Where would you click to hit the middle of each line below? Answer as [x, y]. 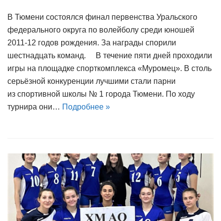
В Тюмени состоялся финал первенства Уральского [102, 17]
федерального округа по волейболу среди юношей [101, 30]
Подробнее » [86, 107]
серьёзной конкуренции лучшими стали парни [92, 81]
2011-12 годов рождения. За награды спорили [92, 43]
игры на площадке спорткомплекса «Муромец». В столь [110, 69]
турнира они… [35, 107]
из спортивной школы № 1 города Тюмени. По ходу [101, 94]
